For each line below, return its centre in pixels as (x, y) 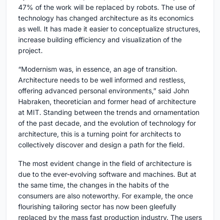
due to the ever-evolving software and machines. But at (107, 174)
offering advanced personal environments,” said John (104, 91)
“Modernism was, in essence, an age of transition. (98, 69)
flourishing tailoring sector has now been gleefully (97, 207)
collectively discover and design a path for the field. (101, 145)
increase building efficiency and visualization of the (100, 40)
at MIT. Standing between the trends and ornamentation (109, 112)
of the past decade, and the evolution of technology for (107, 123)
